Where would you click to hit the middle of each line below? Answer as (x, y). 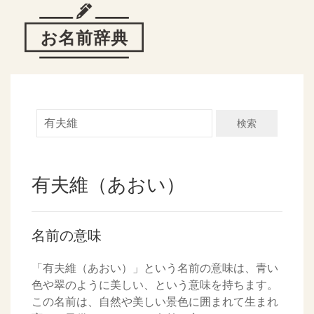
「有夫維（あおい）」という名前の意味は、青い (155, 268)
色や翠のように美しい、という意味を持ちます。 (155, 285)
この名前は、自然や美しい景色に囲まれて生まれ (155, 302)
